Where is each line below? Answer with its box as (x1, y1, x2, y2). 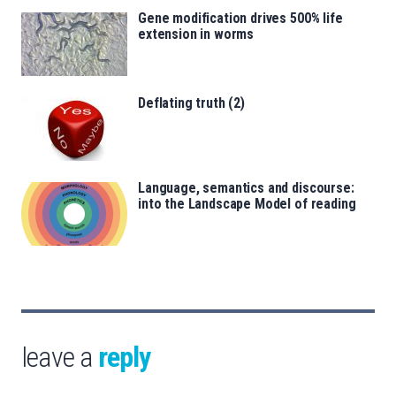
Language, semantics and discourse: (138, 179, 354, 196)
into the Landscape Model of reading (138, 194, 356, 212)
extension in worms (138, 25, 255, 42)
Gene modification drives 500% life (138, 9, 343, 27)
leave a (21, 339, 98, 374)
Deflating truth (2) (138, 94, 245, 111)
